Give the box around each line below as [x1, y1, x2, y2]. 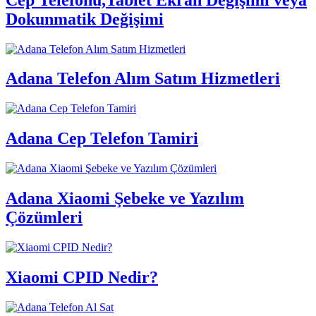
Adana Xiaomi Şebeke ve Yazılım [6, 189, 244, 208]
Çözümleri [6, 208, 83, 227]
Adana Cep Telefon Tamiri [6, 129, 198, 148]
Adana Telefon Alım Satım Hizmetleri [6, 69, 280, 88]
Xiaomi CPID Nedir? [6, 267, 158, 286]
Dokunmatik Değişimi [6, 9, 164, 28]
